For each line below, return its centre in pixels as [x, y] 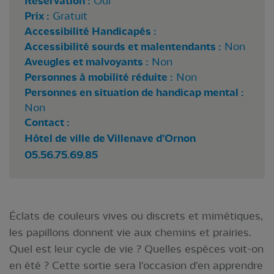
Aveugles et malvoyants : [87, 62]
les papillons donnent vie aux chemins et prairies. [130, 232]
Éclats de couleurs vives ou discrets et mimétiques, [136, 216]
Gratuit [70, 16]
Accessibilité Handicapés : [91, 31]
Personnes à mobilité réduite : [99, 77]
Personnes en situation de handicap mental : [134, 92]
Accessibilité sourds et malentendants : [123, 46]
